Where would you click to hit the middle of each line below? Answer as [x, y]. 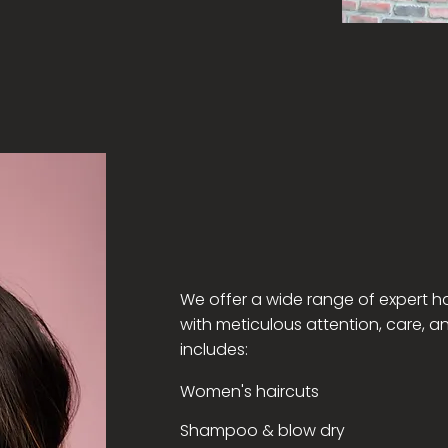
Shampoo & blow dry [262, 430]
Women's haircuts [249, 391]
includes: [213, 349]
